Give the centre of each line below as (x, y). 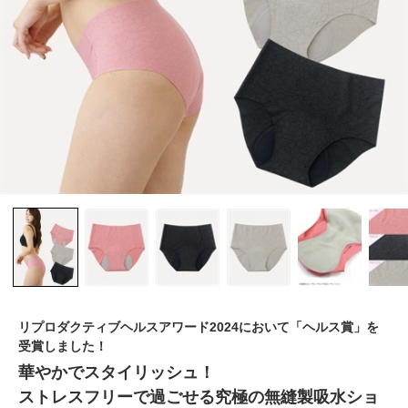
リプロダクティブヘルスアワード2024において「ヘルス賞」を (199, 327)
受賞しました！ (63, 347)
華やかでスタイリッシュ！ (117, 373)
